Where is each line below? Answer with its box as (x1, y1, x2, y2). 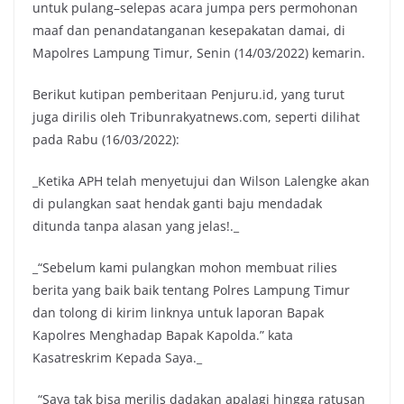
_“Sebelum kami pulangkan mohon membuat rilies (32, 259, 337, 276)
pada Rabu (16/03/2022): (32, 131, 179, 148)
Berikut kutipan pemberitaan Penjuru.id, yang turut (32, 86, 344, 103)
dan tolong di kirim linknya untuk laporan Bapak (32, 304, 324, 321)
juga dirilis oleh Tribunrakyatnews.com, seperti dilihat (32, 108, 360, 125)
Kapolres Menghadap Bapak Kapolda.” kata (32, 326, 293, 344)
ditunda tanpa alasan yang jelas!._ (32, 217, 239, 234)
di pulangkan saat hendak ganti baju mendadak (32, 195, 322, 212)
